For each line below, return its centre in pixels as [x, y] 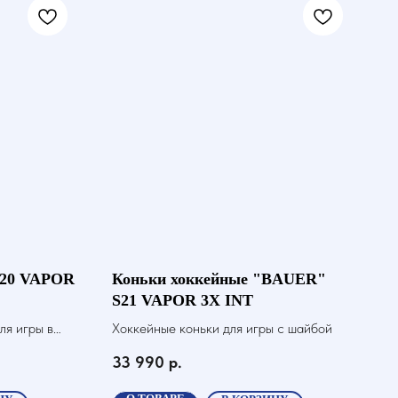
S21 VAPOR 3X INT [183, 300]
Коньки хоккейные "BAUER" [219, 279]
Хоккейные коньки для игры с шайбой [222, 328]
